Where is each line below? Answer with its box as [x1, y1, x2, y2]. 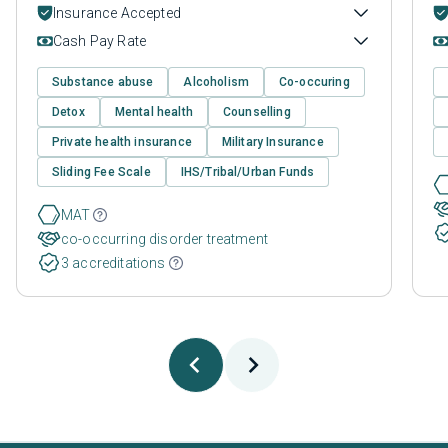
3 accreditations [61, 255, 166, 272]
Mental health [114, 105, 193, 120]
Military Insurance [221, 135, 324, 150]
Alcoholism [183, 75, 250, 90]
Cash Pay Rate [53, 33, 147, 50]
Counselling [222, 105, 291, 120]
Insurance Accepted [53, 5, 181, 22]
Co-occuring [279, 75, 350, 90]
